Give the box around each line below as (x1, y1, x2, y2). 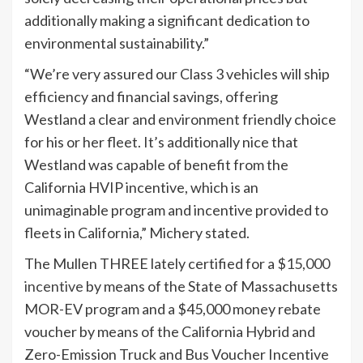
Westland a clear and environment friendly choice (24, 110, 336, 129)
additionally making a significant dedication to (24, 11, 310, 30)
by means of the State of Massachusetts (83, 277, 338, 296)
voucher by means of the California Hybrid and (24, 322, 315, 341)
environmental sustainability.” (24, 34, 209, 53)
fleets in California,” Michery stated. (24, 224, 250, 242)
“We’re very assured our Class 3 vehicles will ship (24, 65, 330, 83)
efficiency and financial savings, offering (24, 88, 278, 106)
